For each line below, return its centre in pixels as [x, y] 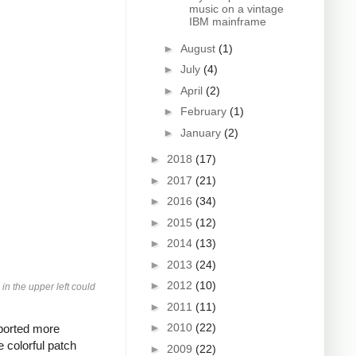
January [202, 132]
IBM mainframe [227, 22]
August [199, 48]
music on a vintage [236, 9]
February [205, 112]
